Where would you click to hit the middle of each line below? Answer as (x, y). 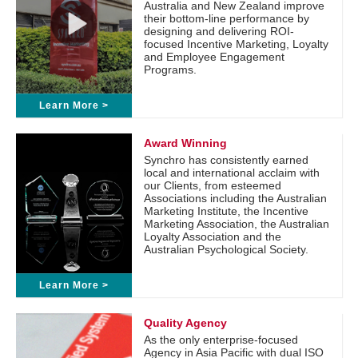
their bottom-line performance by (227, 18)
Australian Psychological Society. (226, 249)
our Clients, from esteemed (213, 185)
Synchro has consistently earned (226, 160)
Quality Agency (185, 323)
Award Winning (185, 143)
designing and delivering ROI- (219, 31)
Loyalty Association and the (213, 237)
